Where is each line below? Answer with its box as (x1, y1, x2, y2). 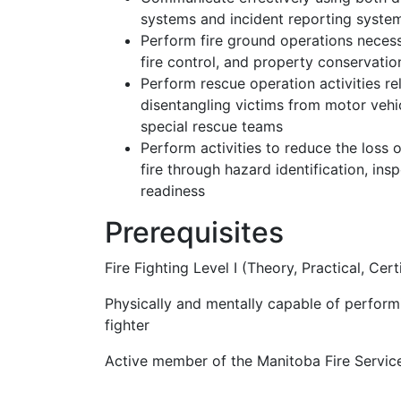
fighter (105, 316, 149, 334)
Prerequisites (105, 215, 284, 250)
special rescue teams (141, 117, 283, 135)
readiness (141, 182, 205, 200)
